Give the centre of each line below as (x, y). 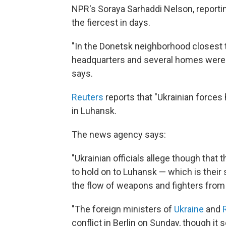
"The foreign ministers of (123, 209)
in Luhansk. (94, 111)
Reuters (88, 97)
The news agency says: (119, 134)
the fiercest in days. (111, 22)
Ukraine (189, 209)
